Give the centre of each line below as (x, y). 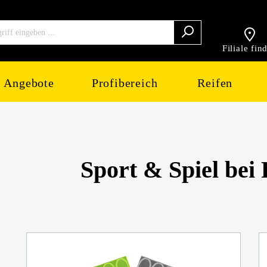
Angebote (29, 83)
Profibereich (125, 83)
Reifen (215, 83)
